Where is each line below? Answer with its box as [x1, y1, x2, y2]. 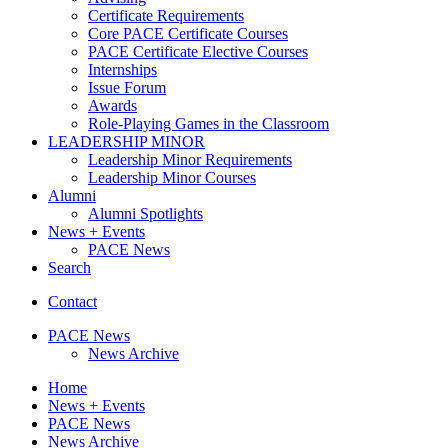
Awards [88, 96, 137, 114]
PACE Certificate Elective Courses [88, 42, 308, 60]
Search [48, 258, 91, 276]
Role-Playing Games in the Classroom [88, 114, 329, 132]
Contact [48, 292, 97, 310]
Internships [88, 60, 157, 78]
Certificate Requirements [88, 6, 244, 24]
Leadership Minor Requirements [88, 150, 292, 168]
